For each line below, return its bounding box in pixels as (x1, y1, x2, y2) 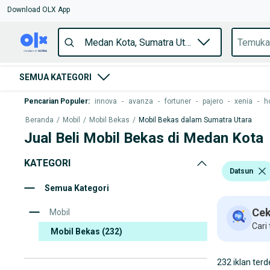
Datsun (230, 166, 253, 175)
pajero (202, 97, 223, 105)
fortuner (165, 97, 191, 105)
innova (95, 97, 117, 105)
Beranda (25, 116, 54, 124)
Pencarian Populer (24, 97, 88, 105)
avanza (128, 97, 153, 105)
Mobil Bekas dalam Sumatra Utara (139, 116, 252, 124)
